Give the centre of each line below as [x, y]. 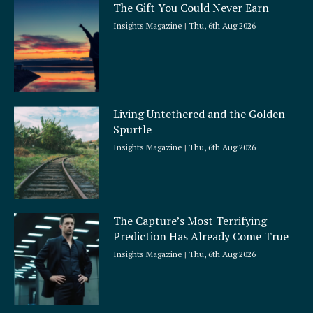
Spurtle [133, 130]
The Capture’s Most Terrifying [190, 220]
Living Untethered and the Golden [199, 114]
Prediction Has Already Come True [201, 236]
